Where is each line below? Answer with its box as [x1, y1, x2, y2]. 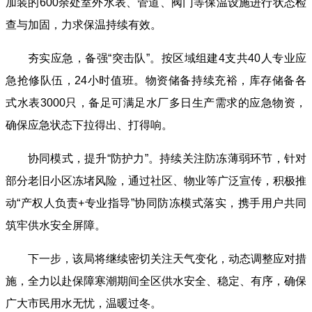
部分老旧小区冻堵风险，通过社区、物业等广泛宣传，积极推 [6, 175, 306, 187]
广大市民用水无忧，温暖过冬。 [6, 297, 162, 310]
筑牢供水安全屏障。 [6, 219, 106, 232]
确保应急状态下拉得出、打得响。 [6, 119, 173, 132]
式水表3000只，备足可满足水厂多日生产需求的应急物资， [6, 97, 306, 109]
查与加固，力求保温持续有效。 [6, 19, 162, 31]
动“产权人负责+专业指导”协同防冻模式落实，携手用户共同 [6, 197, 306, 210]
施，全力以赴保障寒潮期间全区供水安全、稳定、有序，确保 [6, 275, 306, 288]
